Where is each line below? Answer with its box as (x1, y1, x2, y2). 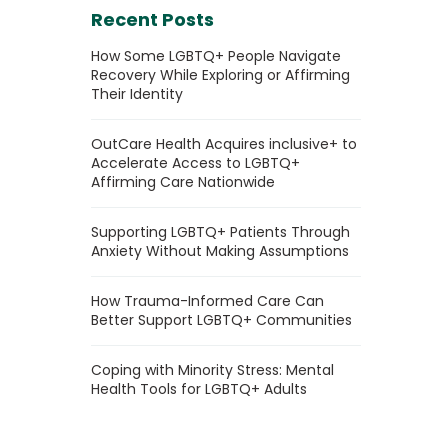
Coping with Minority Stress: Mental (91, 360, 334, 380)
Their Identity (91, 84, 183, 104)
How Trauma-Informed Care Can (91, 291, 324, 311)
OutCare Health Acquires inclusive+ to (91, 134, 357, 154)
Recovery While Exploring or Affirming (91, 65, 350, 85)
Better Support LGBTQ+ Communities (91, 310, 352, 330)
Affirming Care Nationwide (91, 172, 275, 192)
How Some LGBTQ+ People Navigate (91, 46, 341, 66)
